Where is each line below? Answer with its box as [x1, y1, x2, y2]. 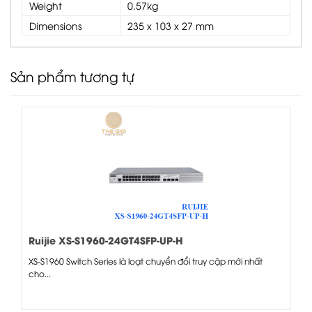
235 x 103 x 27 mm [127, 18, 214, 32]
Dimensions [29, 18, 81, 32]
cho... [29, 267, 51, 279]
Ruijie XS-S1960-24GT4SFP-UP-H [29, 232, 183, 247]
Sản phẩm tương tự [10, 66, 134, 85]
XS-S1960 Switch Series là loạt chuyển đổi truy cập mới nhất [29, 254, 263, 267]
